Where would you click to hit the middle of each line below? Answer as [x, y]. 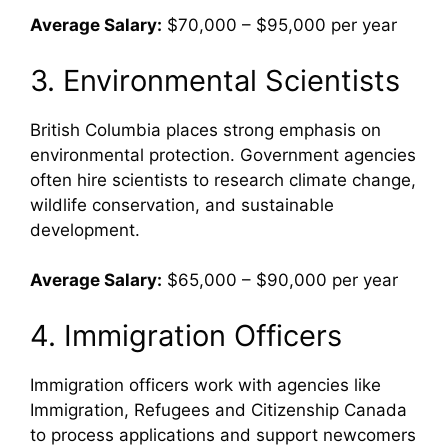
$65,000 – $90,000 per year [280, 280]
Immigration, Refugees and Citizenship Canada [218, 409]
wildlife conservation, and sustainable [182, 204]
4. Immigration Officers [186, 335]
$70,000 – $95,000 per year [279, 25]
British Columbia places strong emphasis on [205, 129]
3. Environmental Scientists [215, 80]
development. [85, 229]
